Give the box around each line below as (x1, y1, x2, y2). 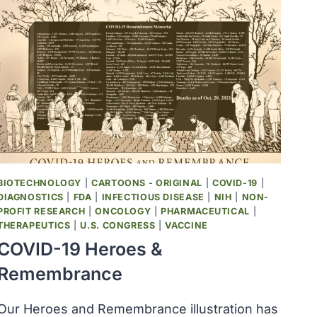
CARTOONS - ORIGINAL (91, 177, 202, 188)
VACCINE (165, 219, 208, 231)
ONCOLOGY (95, 205, 151, 217)
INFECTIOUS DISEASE (101, 191, 204, 202)
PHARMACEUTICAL (161, 205, 250, 217)
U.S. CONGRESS (80, 219, 156, 231)
